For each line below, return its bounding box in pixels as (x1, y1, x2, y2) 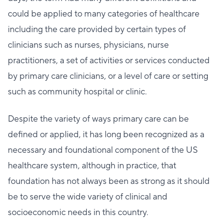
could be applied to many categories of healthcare (8, 8, 200, 20)
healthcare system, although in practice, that (8, 160, 176, 172)
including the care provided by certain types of (8, 24, 186, 36)
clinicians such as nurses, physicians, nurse (8, 39, 169, 51)
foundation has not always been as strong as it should (8, 176, 210, 187)
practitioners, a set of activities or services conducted (8, 55, 210, 67)
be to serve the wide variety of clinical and (8, 191, 167, 203)
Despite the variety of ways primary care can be (8, 113, 189, 125)
